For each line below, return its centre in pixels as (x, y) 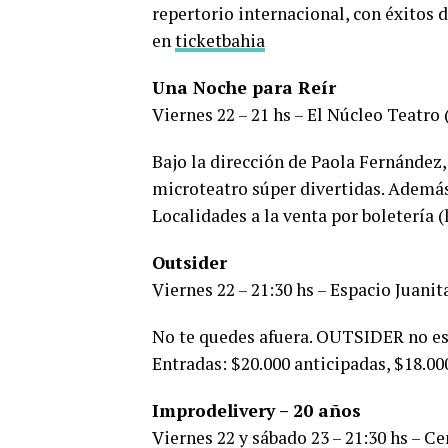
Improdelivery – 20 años (256, 411)
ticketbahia (220, 41)
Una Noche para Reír (244, 88)
